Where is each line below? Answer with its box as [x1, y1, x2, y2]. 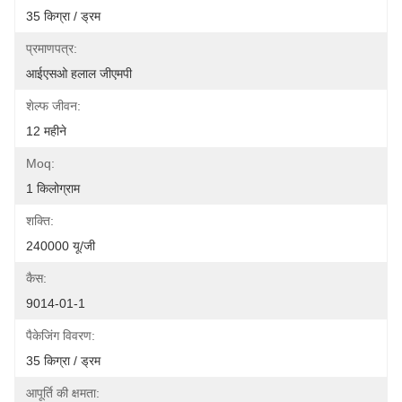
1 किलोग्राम [26, 181, 80, 196]
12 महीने [26, 124, 66, 138]
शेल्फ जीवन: [26, 99, 81, 113]
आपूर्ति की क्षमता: [26, 386, 100, 400]
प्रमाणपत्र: [26, 41, 77, 56]
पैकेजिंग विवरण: [26, 328, 95, 343]
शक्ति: [26, 214, 54, 228]
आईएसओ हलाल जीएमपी [26, 66, 132, 81]
